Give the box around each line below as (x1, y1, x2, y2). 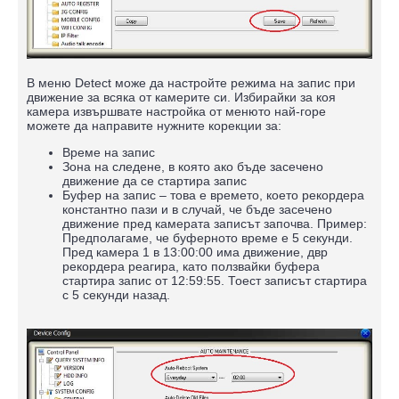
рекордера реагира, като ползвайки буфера (62, 258, 320, 273)
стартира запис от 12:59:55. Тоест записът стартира (62, 273, 367, 288)
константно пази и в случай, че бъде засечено (62, 201, 332, 216)
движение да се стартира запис (62, 173, 247, 188)
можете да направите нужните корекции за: (27, 118, 281, 133)
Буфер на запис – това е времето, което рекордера (62, 187, 364, 202)
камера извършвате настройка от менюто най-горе (27, 103, 326, 118)
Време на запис (62, 144, 155, 159)
